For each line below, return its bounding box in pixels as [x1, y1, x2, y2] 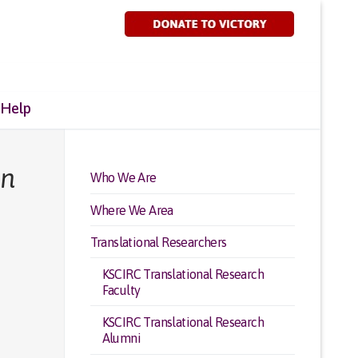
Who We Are [89, 170, 157, 185]
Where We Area [89, 202, 173, 217]
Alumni [101, 331, 141, 346]
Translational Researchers [89, 234, 227, 249]
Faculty [101, 282, 141, 297]
